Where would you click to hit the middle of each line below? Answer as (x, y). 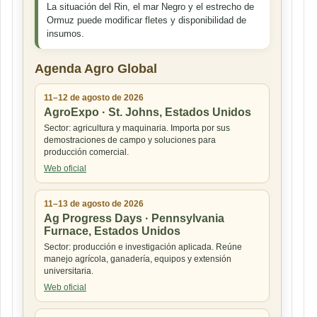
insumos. (65, 33)
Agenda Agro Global (96, 68)
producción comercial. (86, 152)
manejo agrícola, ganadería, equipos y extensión (138, 259)
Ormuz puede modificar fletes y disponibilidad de (146, 20)
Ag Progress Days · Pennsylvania (134, 218)
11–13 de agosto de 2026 (94, 203)
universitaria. (69, 271)
